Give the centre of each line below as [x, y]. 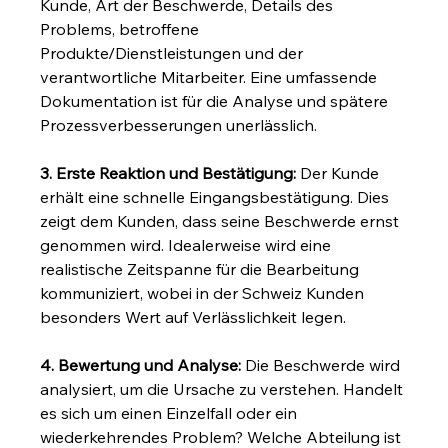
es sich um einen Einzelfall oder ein [171, 412]
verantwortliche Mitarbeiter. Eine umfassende [211, 76]
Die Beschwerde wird [323, 364]
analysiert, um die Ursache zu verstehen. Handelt [224, 388]
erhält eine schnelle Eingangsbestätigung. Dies [217, 196]
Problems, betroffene [122, 28]
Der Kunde [340, 172]
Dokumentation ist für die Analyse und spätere [216, 100]
